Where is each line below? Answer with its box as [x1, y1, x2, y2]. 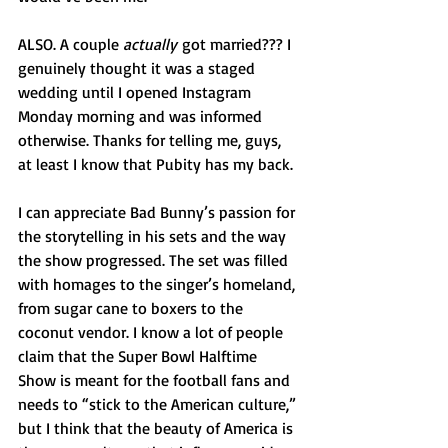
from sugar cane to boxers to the [18, 298, 247, 318]
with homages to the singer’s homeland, [18, 274, 299, 294]
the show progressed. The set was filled [18, 250, 292, 270]
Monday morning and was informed [18, 106, 266, 126]
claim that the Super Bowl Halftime [18, 346, 261, 366]
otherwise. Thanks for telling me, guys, [18, 130, 285, 150]
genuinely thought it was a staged [18, 58, 259, 78]
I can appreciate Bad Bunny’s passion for [18, 202, 299, 222]
